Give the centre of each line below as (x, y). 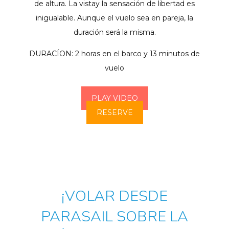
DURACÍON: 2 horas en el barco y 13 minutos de (114, 54)
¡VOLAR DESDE (114, 196)
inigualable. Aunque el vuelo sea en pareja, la (114, 18)
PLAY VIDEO (114, 98)
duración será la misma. (114, 32)
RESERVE (114, 113)
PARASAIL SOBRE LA (114, 217)
